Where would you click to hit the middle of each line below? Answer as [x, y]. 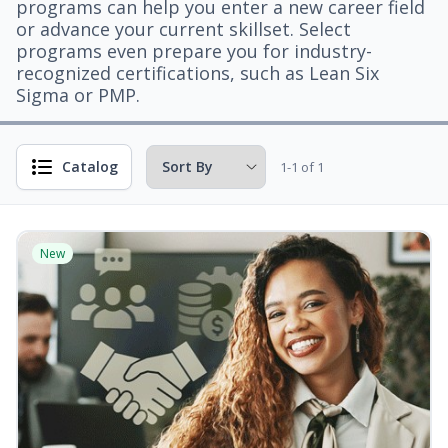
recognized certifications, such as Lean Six [197, 73]
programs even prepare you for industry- [194, 51]
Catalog [90, 166]
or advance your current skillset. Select [183, 29]
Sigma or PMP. [78, 95]
